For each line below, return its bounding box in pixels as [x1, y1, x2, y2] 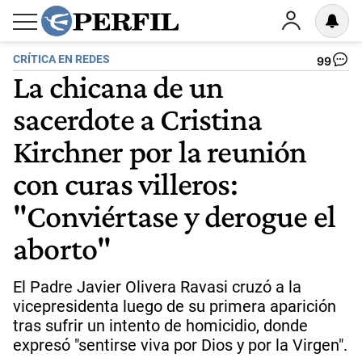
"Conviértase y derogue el [13, 197, 336, 234]
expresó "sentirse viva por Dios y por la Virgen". [13, 335, 347, 355]
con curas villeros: [13, 165, 238, 202]
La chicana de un [13, 68, 224, 105]
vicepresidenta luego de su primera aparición [13, 297, 336, 316]
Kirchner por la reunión [13, 133, 307, 170]
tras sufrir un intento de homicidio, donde [13, 316, 308, 335]
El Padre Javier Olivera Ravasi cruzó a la [13, 277, 301, 297]
